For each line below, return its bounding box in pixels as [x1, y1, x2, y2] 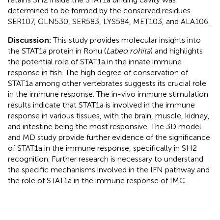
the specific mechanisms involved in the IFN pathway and [8, 165, 210, 174]
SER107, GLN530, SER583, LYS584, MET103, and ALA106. [8, 16, 210, 26]
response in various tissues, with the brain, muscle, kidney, [8, 110, 210, 120]
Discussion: [8, 35, 53, 45]
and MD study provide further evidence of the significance [8, 132, 210, 142]
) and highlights [150, 46, 203, 55]
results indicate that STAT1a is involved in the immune [8, 100, 195, 110]
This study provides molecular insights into [53, 35, 201, 45]
